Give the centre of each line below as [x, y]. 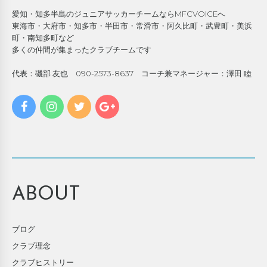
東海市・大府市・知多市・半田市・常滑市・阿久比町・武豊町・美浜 [132, 25]
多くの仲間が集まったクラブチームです [82, 49]
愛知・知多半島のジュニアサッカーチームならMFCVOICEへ [119, 13]
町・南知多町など [43, 37]
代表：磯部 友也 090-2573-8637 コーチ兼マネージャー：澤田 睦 [132, 73]
